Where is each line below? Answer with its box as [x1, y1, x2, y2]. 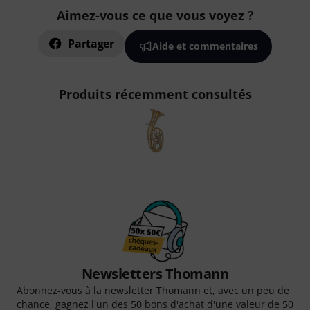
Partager [68, 36, 114, 52]
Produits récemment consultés [58, 86, 252, 103]
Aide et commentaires [152, 39, 258, 53]
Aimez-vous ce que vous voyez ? [56, 7, 254, 24]
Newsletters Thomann [81, 264, 229, 284]
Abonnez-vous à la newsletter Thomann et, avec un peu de [17, 284, 289, 298]
